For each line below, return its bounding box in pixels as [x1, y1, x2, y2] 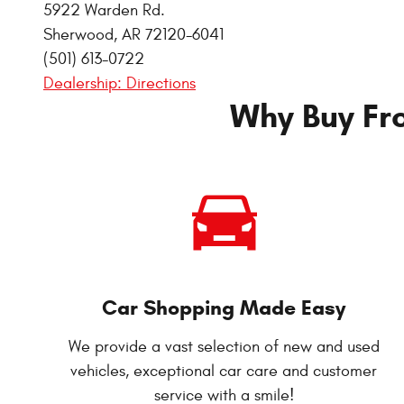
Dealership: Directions [43, 73, 196, 93]
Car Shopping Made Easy [102, 294, 345, 320]
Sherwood [43, 24, 114, 44]
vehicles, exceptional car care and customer [70, 361, 377, 381]
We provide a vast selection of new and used [68, 336, 380, 356]
